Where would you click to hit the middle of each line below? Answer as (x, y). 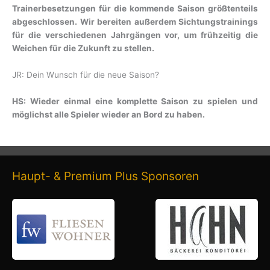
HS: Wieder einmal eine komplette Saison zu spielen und (135, 101)
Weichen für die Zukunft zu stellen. (83, 48)
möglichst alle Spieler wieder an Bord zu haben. (108, 114)
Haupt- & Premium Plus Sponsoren (105, 176)
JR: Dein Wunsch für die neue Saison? (86, 74)
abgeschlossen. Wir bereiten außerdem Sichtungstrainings (135, 21)
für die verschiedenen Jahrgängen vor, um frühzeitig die (135, 35)
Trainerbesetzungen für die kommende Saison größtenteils (135, 8)
